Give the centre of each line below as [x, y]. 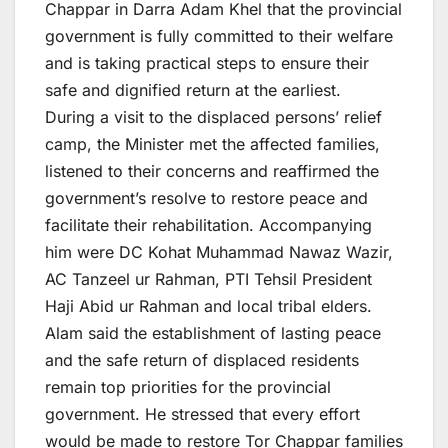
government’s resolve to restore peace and [206, 198]
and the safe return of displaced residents [202, 360]
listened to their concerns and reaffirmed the [212, 171]
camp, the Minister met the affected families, [212, 144]
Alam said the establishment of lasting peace [213, 333]
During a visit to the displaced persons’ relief [213, 117]
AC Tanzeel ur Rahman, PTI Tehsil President [208, 279]
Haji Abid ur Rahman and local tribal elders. [208, 306]
